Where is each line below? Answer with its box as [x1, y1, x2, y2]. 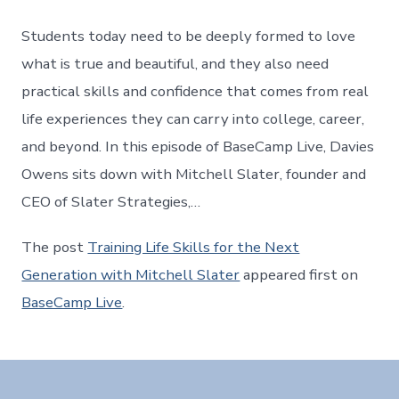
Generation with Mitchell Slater [21, 264, 240, 285]
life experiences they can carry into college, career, [21, 108, 365, 129]
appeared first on [240, 264, 359, 285]
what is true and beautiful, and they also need [21, 53, 330, 74]
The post [21, 236, 88, 257]
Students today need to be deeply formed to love [21, 25, 356, 46]
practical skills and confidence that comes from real [21, 80, 370, 102]
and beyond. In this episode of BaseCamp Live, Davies [21, 135, 375, 157]
